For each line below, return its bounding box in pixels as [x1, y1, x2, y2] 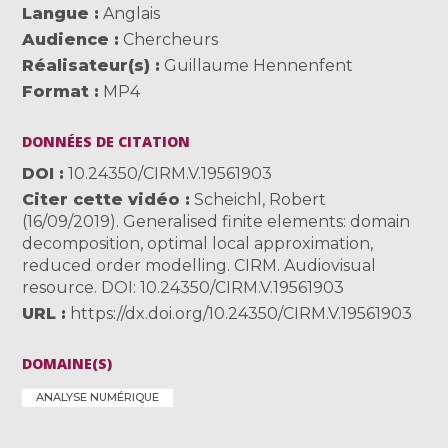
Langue [22, 4, 90, 24]
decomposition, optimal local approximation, [22, 234, 374, 254]
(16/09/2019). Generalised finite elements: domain [22, 212, 411, 232]
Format [22, 82, 90, 102]
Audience [22, 30, 110, 50]
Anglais [99, 4, 161, 24]
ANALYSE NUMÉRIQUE [36, 390, 160, 405]
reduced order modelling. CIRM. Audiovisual [22, 256, 377, 276]
